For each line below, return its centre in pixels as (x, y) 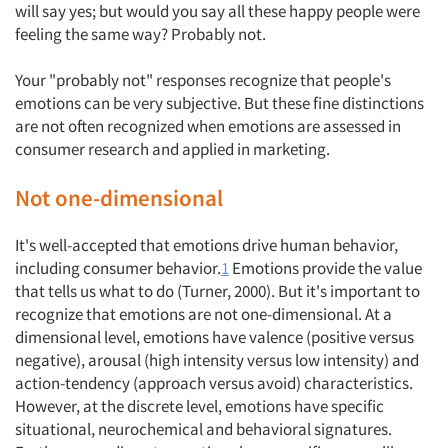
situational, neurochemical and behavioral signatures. (203, 429)
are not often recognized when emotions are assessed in (208, 126)
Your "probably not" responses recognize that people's (203, 80)
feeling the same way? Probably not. (140, 34)
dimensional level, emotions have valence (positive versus (214, 337)
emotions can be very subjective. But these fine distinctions (219, 103)
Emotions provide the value (325, 268)
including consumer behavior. (118, 268)
